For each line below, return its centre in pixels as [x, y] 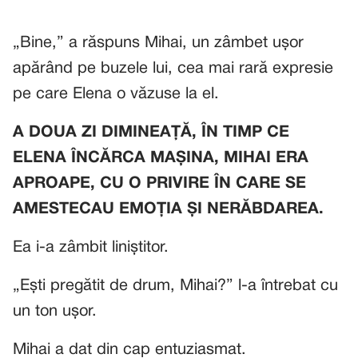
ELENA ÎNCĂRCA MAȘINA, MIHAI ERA [161, 158]
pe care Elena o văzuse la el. [116, 94]
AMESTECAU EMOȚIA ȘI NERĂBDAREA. [168, 209]
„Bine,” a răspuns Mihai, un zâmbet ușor [158, 43]
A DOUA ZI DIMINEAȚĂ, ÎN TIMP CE [151, 133]
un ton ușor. [55, 312]
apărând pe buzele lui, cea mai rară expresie [173, 69]
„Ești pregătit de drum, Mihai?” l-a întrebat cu [175, 286]
